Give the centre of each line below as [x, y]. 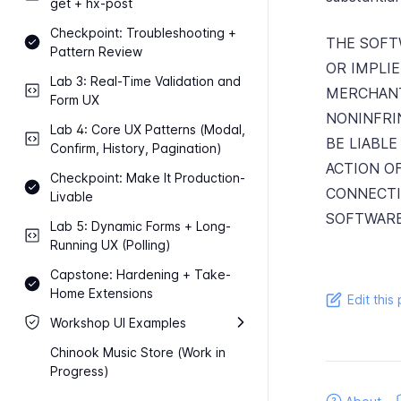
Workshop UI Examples [118, 323]
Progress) [80, 371]
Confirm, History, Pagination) [136, 148]
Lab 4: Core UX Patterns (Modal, [148, 129]
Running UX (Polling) [111, 245]
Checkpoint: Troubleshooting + [143, 33]
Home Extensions [102, 293]
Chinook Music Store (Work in [138, 352]
